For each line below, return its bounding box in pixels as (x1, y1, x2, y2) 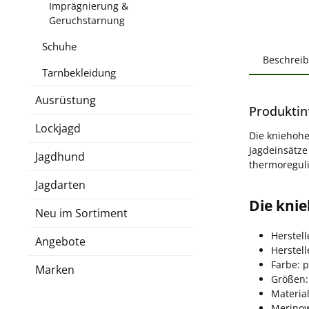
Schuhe (42, 39, 77, 53)
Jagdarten (35, 177, 86, 192)
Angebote (35, 233, 86, 249)
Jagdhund (35, 148, 85, 164)
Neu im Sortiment (35, 205, 128, 221)
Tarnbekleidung (42, 65, 116, 79)
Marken (35, 261, 74, 277)
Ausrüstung (35, 92, 96, 108)
